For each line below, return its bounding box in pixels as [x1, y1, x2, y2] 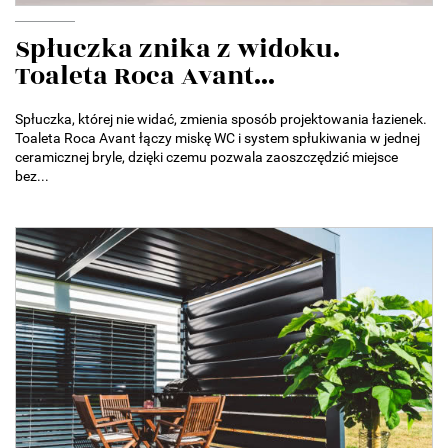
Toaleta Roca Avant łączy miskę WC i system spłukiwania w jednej [15, 129, 420, 146]
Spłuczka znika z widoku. [15, 29, 340, 68]
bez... [15, 167, 49, 184]
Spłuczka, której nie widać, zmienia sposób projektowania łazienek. [15, 110, 427, 127]
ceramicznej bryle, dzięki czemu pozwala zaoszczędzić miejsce [15, 148, 398, 165]
